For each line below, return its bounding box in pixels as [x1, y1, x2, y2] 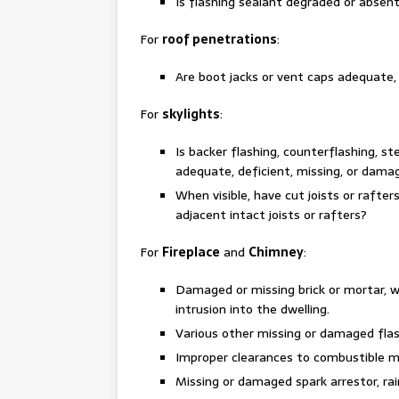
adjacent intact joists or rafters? [175, 205, 367, 224]
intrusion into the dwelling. [175, 299, 330, 319]
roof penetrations [162, 29, 277, 49]
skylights [162, 104, 220, 124]
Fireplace [162, 242, 220, 262]
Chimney [248, 242, 304, 262]
